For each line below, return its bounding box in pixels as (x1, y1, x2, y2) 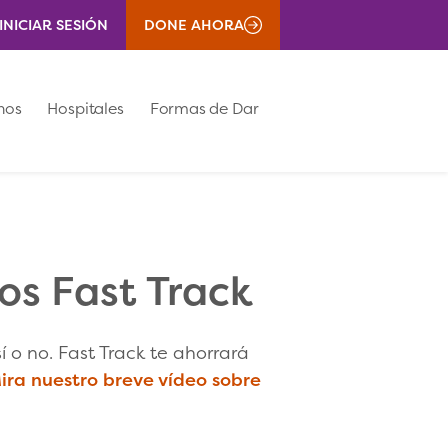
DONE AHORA (144, 14, 244, 35)
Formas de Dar (149, 98, 259, 120)
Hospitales (47, 98, 124, 120)
